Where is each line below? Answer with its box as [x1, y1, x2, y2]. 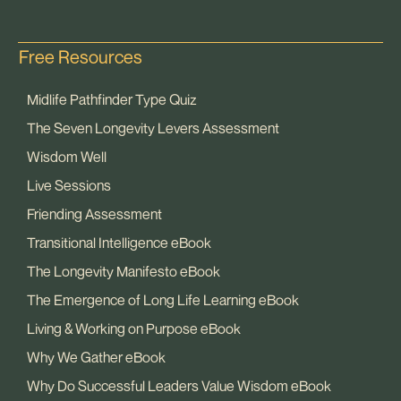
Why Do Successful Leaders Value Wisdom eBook [27, 377, 331, 396]
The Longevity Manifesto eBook [27, 262, 220, 281]
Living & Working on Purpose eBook [27, 320, 241, 338]
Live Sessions [27, 176, 111, 195]
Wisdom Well [27, 148, 107, 166]
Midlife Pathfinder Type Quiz [27, 90, 197, 109]
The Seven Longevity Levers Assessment [27, 119, 279, 138]
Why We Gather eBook [27, 348, 166, 367]
